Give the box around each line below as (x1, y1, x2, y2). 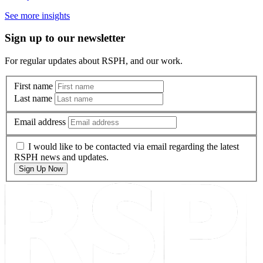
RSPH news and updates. (14, 151, 109, 162)
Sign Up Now (19, 164, 63, 173)
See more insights (5, 10, 70, 21)
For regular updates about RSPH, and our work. (5, 56, 183, 66)
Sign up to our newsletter (5, 32, 125, 45)
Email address (14, 117, 66, 127)
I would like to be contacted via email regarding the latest (28, 141, 239, 151)
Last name (14, 93, 52, 103)
